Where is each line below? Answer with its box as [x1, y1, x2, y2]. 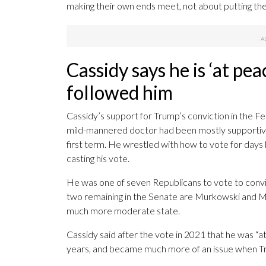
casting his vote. [66, 153, 129, 164]
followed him [66, 81, 173, 104]
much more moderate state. [66, 205, 180, 217]
